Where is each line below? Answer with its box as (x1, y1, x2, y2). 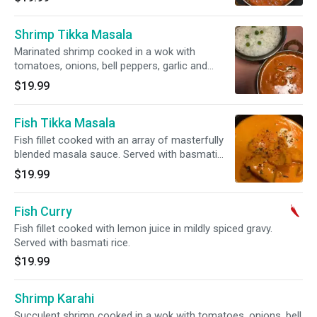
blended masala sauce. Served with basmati (14, 148, 217, 161)
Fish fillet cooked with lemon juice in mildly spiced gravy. (14, 222, 272, 235)
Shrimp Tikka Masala (14, 27, 132, 42)
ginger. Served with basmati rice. (14, 74, 163, 86)
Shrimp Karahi (14, 291, 94, 306)
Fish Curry (14, 204, 72, 219)
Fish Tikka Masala (14, 115, 115, 130)
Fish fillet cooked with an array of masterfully (14, 134, 224, 146)
